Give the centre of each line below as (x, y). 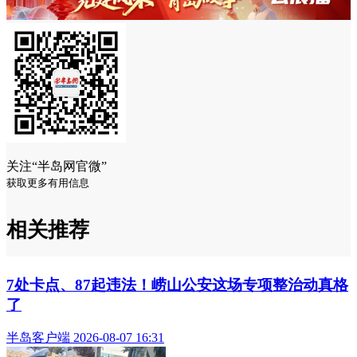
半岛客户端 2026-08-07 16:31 (85, 338)
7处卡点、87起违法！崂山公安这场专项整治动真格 (177, 285)
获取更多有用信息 (48, 183)
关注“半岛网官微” (57, 167)
